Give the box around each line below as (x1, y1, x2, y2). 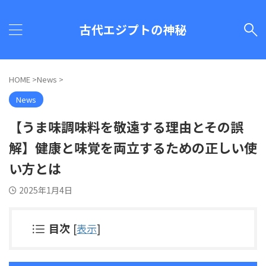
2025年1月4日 (19, 184, 72, 196)
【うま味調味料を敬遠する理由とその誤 (9, 117, 243, 136)
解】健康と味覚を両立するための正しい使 (9, 138, 257, 157)
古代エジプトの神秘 (80, 21, 186, 38)
